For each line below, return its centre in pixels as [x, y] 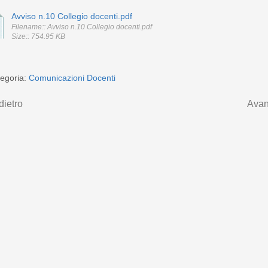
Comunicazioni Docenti [72, 77]
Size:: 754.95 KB [38, 36]
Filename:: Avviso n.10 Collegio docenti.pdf [82, 27]
